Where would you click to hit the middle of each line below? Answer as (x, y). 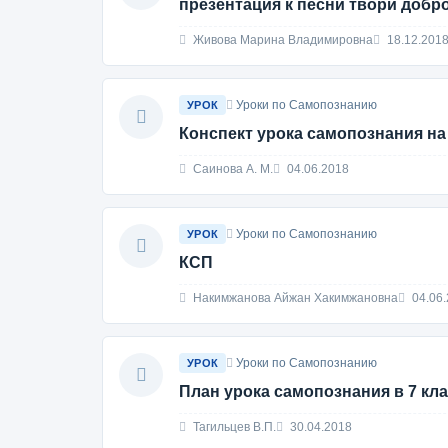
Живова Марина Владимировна (281, 40)
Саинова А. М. (231, 169)
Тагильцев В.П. (233, 427)
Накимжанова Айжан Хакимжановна (294, 298)
